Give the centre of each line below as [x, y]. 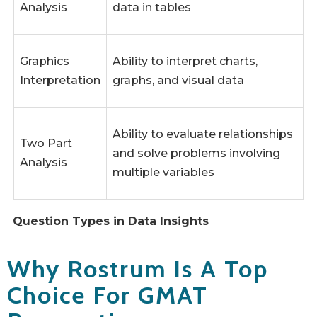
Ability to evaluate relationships [203, 134]
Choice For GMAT [108, 295]
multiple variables [163, 173]
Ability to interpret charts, [185, 62]
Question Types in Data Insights [111, 221]
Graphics [45, 62]
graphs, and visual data [178, 81]
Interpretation [60, 81]
